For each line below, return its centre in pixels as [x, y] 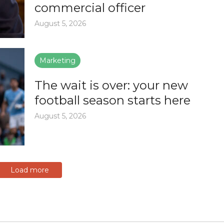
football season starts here [112, 100]
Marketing [57, 60]
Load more [29, 170]
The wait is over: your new [111, 85]
